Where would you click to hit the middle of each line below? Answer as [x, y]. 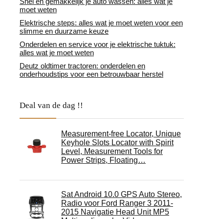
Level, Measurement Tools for [112, 151]
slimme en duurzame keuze [64, 31]
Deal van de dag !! [51, 105]
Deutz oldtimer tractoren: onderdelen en [82, 66]
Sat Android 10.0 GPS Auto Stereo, [121, 194]
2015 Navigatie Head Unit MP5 [115, 212]
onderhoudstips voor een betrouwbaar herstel [91, 74]
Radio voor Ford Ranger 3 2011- [117, 203]
